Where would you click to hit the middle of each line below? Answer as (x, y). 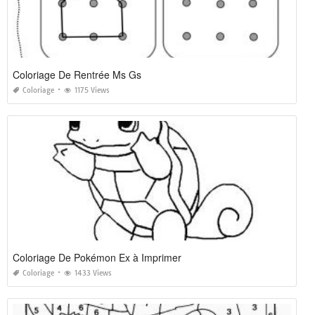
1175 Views (92, 90)
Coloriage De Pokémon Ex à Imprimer (97, 257)
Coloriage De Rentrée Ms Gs (77, 75)
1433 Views (93, 273)
